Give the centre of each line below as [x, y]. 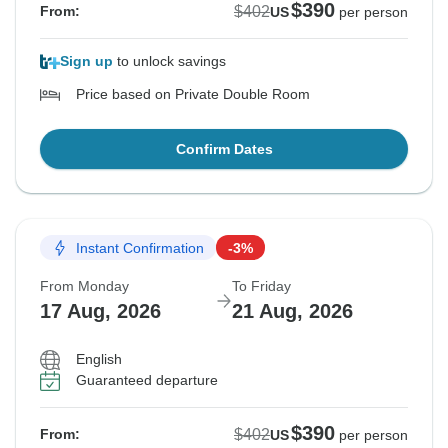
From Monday [84, 286]
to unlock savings [169, 61]
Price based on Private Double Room [193, 94]
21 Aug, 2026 [292, 311]
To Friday [261, 286]
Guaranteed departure [147, 380]
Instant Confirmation [140, 247]
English [99, 359]
